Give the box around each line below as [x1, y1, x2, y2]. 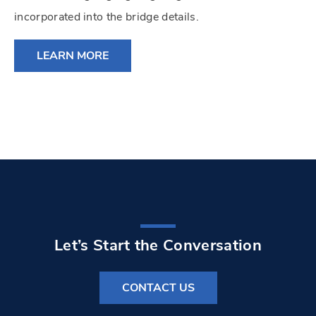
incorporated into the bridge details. [14, 9, 199, 25]
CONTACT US [121, 280, 195, 296]
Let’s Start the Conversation [54, 235, 262, 257]
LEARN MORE [37, 48, 109, 64]
